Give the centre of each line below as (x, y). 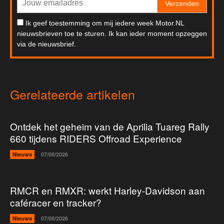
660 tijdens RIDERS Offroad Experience (96, 138)
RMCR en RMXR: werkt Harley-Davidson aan (107, 190)
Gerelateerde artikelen (72, 94)
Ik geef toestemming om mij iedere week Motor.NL (105, 23)
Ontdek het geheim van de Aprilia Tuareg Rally (110, 126)
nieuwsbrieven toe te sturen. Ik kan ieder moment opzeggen (112, 34)
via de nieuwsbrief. (46, 44)
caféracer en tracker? (56, 202)
